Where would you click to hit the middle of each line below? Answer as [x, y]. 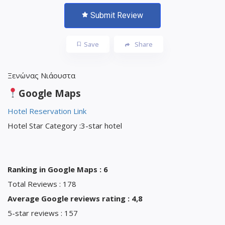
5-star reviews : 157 [43, 213]
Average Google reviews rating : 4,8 [75, 198]
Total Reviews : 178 [42, 184]
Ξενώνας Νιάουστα [41, 75]
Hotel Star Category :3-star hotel [65, 125]
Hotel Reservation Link [47, 111]
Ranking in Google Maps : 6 [58, 169]
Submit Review [117, 15]
